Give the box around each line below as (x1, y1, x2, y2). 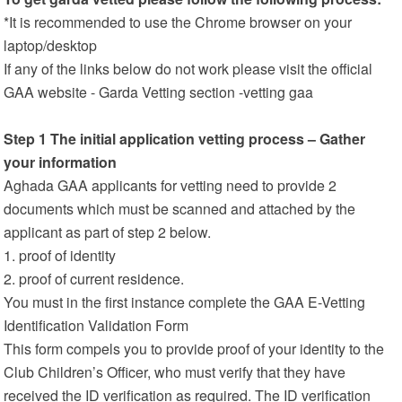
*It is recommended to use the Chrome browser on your (4, 12, 353, 32)
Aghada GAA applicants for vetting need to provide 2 (4, 175, 337, 196)
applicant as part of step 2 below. (4, 222, 212, 242)
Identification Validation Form (4, 315, 189, 336)
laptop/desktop (4, 35, 98, 56)
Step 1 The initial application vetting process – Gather (4, 128, 366, 149)
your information (4, 152, 118, 172)
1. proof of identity (4, 245, 117, 266)
